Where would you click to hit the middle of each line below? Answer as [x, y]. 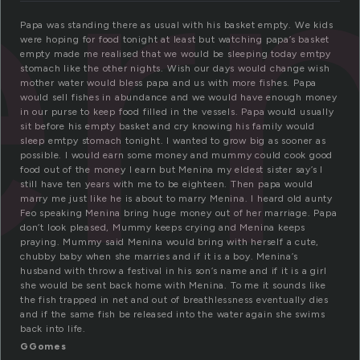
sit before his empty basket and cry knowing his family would [168, 127]
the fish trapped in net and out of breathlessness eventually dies [174, 300]
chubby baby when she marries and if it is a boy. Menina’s [159, 257]
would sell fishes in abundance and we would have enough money [179, 98]
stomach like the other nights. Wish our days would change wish [175, 69]
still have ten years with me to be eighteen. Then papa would [167, 184]
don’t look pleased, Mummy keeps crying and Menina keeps [163, 228]
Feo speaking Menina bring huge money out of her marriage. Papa [179, 213]
